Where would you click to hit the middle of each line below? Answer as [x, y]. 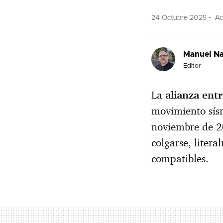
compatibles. [181, 158]
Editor [192, 66]
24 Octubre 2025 [179, 18]
